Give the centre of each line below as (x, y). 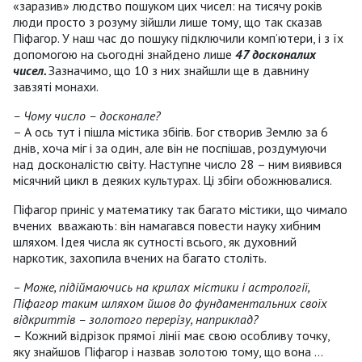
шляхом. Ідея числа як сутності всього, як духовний (155, 242)
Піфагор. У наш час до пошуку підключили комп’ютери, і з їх (178, 38)
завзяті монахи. (56, 87)
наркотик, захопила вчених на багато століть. (140, 258)
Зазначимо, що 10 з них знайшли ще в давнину (179, 71)
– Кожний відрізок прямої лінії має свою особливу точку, (171, 336)
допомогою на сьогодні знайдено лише (124, 55)
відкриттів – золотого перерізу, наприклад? (136, 320)
